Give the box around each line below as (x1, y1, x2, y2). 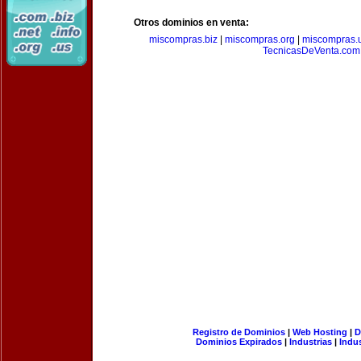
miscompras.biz (148, 34, 218, 45)
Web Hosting (292, 327, 347, 337)
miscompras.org (224, 34, 295, 45)
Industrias (289, 337, 332, 346)
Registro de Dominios (192, 327, 285, 337)
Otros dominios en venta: (134, 17, 249, 28)
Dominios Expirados (196, 337, 282, 346)
